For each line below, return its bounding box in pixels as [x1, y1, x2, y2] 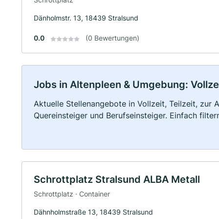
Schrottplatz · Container [34, 189, 110, 198]
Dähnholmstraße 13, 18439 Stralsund [34, 207, 153, 216]
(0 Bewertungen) [86, 34, 139, 43]
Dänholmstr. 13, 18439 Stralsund [34, 14, 138, 22]
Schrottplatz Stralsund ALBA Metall [34, 174, 200, 186]
